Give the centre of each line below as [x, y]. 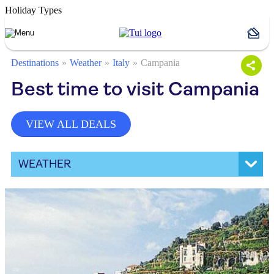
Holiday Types [33, 10]
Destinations [35, 63]
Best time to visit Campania [135, 89]
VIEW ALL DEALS [71, 124]
